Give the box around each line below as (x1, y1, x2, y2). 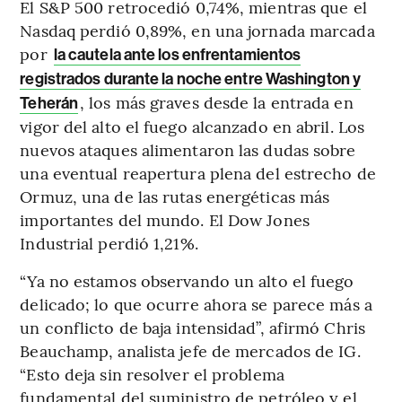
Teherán (20, 92, 79, 113)
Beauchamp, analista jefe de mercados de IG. (20, 338, 361, 362)
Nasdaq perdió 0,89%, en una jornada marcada (20, 18, 375, 41)
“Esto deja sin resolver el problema (20, 362, 284, 385)
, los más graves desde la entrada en (80, 90, 354, 113)
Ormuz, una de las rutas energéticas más (20, 184, 330, 207)
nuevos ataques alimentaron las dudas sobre (20, 137, 356, 161)
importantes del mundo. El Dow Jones (20, 207, 310, 231)
